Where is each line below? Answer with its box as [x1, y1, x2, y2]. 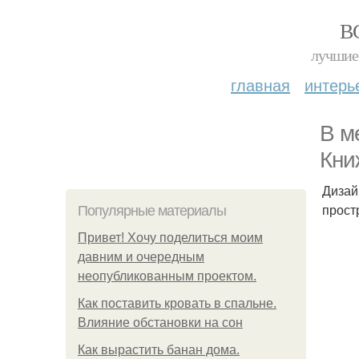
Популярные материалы [78, 203, 226, 219]
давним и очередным [78, 250, 204, 264]
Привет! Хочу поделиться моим [78, 231, 263, 244]
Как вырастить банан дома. [78, 343, 240, 357]
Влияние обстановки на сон [78, 316, 243, 329]
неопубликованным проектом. [78, 269, 256, 283]
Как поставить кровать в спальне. [78, 296, 276, 310]
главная [231, 73, 290, 96]
